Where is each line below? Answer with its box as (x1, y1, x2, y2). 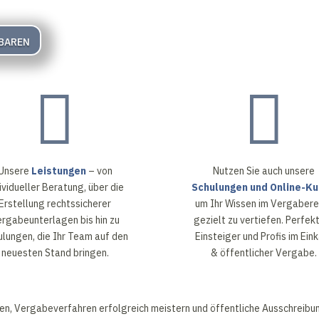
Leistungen (31, 164, 86, 178)
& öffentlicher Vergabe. (211, 246, 318, 260)
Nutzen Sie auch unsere (213, 164, 315, 178)
